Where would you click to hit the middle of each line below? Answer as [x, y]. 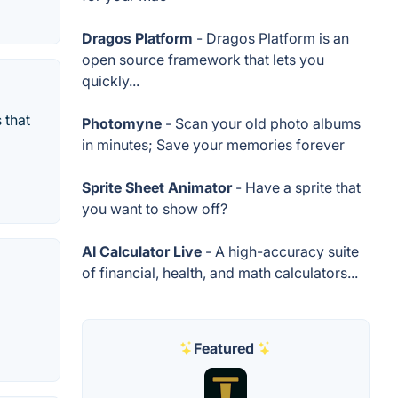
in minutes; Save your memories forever [213, 145]
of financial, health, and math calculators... [220, 273]
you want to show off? [155, 209]
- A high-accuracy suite [280, 251]
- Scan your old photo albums [261, 123]
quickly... [111, 81]
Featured [224, 348]
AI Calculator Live [142, 251]
